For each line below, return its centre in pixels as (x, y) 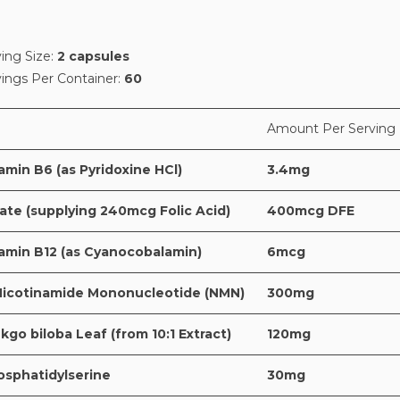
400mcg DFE (311, 210)
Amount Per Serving (332, 128)
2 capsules (94, 56)
